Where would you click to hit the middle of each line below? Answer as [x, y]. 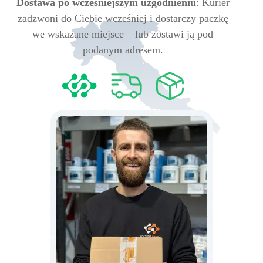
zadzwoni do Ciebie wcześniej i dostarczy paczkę [123, 18]
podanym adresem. [123, 50]
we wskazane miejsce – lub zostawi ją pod [123, 34]
